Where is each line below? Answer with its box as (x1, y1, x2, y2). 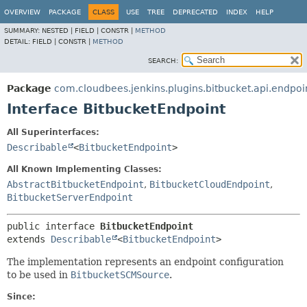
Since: (7, 292, 36, 302)
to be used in (7, 269, 71, 280)
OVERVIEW (4, 8, 40, 16)
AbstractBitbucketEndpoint (7, 179, 144, 190)
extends (7, 234, 51, 245)
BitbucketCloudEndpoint (149, 179, 270, 190)
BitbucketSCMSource (71, 269, 169, 280)
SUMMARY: (4, 27, 42, 34)
